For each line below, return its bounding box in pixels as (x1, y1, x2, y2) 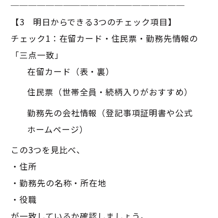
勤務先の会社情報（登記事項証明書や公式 (27, 106, 193, 119)
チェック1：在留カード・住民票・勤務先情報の (11, 32, 199, 44)
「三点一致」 (11, 48, 63, 61)
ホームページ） (27, 123, 88, 135)
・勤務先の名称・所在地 (11, 177, 107, 189)
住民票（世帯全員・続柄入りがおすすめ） (27, 86, 193, 98)
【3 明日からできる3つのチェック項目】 (11, 15, 177, 28)
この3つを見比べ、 (11, 144, 86, 156)
